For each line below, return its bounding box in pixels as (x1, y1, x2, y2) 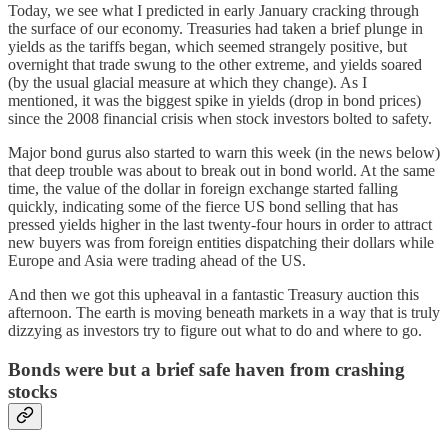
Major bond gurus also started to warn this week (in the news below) (8, 143, 440, 161)
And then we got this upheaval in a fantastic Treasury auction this (8, 285, 419, 303)
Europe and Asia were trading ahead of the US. (8, 251, 306, 269)
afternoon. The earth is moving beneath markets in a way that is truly (8, 303, 440, 321)
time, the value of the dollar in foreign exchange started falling (8, 179, 398, 197)
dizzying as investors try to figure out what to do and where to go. (8, 321, 422, 339)
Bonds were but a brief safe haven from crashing (8, 358, 405, 380)
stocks (8, 380, 57, 402)
